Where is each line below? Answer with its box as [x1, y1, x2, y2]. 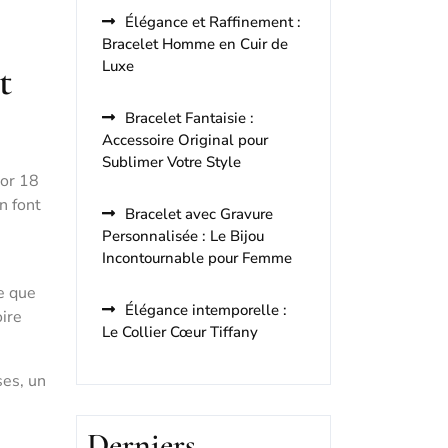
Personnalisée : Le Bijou [102, 226, 264, 246]
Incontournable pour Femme [102, 248, 292, 268]
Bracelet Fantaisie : [125, 108, 254, 128]
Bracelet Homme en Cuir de [102, 34, 288, 54]
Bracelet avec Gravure [125, 204, 273, 224]
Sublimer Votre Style [102, 152, 241, 172]
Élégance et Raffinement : [125, 12, 301, 32]
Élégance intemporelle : [125, 300, 287, 320]
